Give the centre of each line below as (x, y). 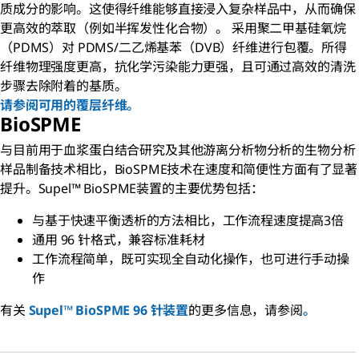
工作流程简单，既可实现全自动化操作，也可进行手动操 (191, 259)
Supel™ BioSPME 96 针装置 (109, 311)
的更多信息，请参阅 (246, 311)
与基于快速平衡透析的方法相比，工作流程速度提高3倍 (188, 221)
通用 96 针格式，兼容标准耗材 (119, 240)
